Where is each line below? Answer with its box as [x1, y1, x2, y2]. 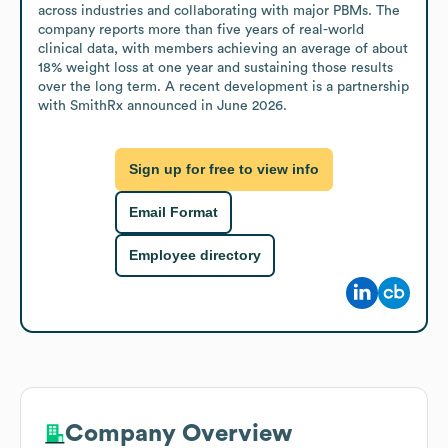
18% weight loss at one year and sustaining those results [38, 60, 393, 75]
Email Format [129, 204, 218, 221]
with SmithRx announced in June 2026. [38, 98, 287, 113]
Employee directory [129, 247, 261, 264]
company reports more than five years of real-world [38, 22, 364, 37]
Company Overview [65, 421, 292, 446]
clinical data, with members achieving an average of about [38, 41, 408, 56]
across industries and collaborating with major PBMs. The [38, 3, 400, 18]
